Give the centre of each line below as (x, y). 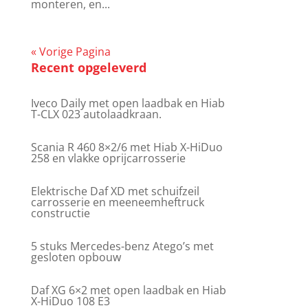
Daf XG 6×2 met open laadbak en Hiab (128, 290)
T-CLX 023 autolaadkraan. (96, 114)
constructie (60, 213)
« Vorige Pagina (70, 51)
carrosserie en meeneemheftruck (117, 202)
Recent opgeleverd (88, 67)
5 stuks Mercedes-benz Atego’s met (122, 246)
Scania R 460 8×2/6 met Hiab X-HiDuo (126, 147)
